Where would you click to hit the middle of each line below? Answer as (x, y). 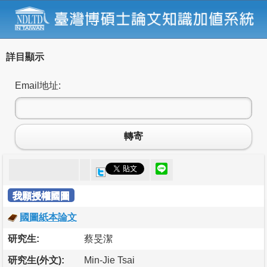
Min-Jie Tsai (109, 260)
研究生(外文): (36, 260)
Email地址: (38, 85)
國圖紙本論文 (48, 217)
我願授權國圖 (41, 195)
